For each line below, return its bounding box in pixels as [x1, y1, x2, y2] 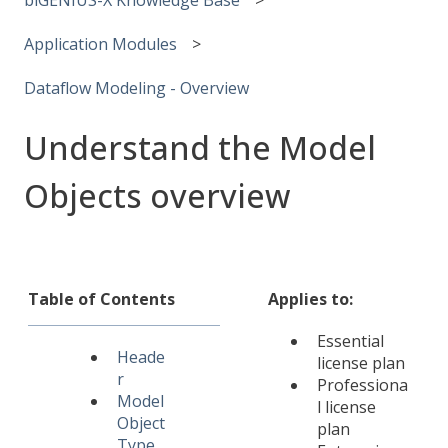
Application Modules [24, 33, 177, 56]
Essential [317, 330, 384, 353]
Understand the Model [24, 125, 376, 169]
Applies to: [268, 288, 353, 311]
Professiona [317, 374, 408, 397]
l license [317, 396, 376, 419]
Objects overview [24, 173, 290, 217]
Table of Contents [28, 288, 175, 311]
